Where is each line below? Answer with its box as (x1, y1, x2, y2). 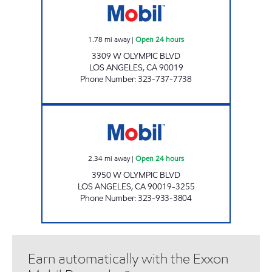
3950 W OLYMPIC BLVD (92, 169, 180, 181)
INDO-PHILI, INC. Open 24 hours (135, 104, 233, 115)
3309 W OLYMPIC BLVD (92, 50, 180, 62)
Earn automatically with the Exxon (28, 250, 228, 268)
